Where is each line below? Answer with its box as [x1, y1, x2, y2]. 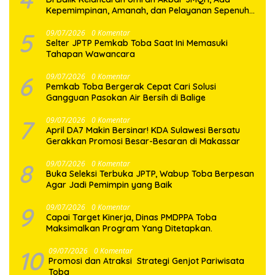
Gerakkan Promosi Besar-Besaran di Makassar [46, 136, 240, 147]
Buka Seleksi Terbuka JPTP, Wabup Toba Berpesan [46, 168, 254, 180]
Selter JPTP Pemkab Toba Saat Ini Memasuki [46, 37, 228, 49]
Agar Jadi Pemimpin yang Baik [46, 179, 172, 191]
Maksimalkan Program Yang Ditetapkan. [46, 223, 212, 234]
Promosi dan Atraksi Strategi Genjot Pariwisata [48, 255, 244, 267]
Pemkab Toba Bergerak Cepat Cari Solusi [46, 81, 216, 93]
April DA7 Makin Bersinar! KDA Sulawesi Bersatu [46, 125, 240, 136]
